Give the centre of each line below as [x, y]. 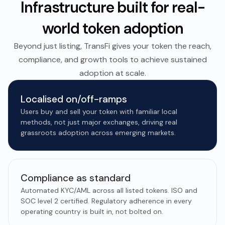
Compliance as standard [76, 178]
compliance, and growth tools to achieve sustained [113, 60]
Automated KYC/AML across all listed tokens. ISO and [109, 190]
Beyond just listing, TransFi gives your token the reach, [113, 46]
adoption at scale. [113, 73]
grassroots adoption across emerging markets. [98, 133]
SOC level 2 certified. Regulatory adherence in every [106, 201]
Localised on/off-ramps [74, 99]
